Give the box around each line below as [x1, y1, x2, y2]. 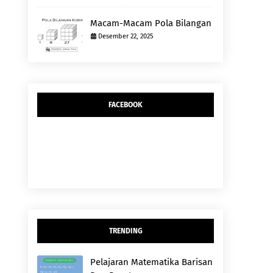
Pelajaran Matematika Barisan [90, 257, 213, 268]
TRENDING [108, 227, 143, 235]
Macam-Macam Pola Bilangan [90, 18, 211, 29]
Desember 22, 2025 [98, 32, 154, 40]
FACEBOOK [108, 101, 143, 109]
